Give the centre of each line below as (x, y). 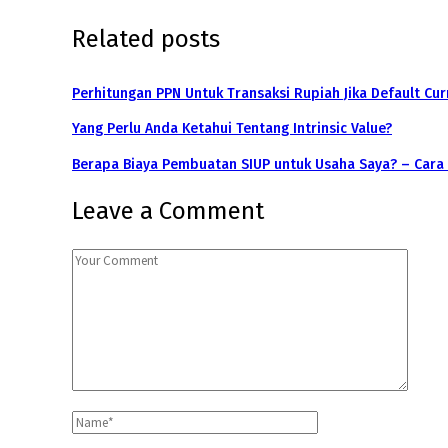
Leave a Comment (168, 210)
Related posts (146, 38)
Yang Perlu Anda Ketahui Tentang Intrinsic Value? (232, 129)
